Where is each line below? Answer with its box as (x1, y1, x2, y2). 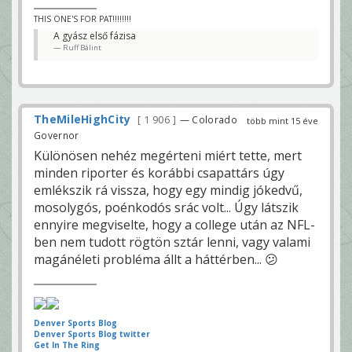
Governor (34, 128, 79, 141)
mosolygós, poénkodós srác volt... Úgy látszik (34, 198, 299, 216)
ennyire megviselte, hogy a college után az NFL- (34, 215, 315, 233)
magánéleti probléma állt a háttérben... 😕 (34, 250, 278, 268)
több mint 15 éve (247, 114, 318, 126)
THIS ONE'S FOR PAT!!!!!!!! (34, 13, 131, 24)
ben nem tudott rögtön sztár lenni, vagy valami (34, 233, 310, 251)
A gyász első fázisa (53, 28, 136, 42)
